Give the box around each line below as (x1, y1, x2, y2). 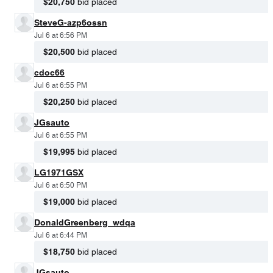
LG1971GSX (34, 167, 83, 177)
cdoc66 (34, 67, 65, 77)
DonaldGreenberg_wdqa (34, 217, 135, 227)
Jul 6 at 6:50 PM (34, 180, 87, 190)
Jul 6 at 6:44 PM (34, 230, 87, 239)
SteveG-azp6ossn (34, 17, 107, 27)
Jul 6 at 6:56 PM (34, 30, 87, 40)
